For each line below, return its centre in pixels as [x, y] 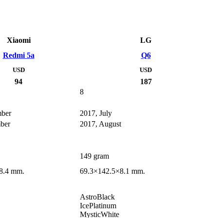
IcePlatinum [98, 206]
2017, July [96, 113]
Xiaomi [18, 40]
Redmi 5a [18, 55]
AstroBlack [97, 197]
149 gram [94, 156]
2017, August [100, 124]
